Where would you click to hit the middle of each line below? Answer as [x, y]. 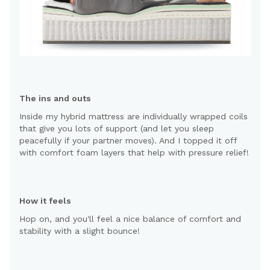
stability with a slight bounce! [80, 231]
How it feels [45, 200]
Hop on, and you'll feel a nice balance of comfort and [130, 218]
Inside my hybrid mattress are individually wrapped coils [133, 116]
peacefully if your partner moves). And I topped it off [128, 140]
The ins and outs [55, 98]
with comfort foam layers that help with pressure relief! [134, 152]
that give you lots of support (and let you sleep [117, 128]
